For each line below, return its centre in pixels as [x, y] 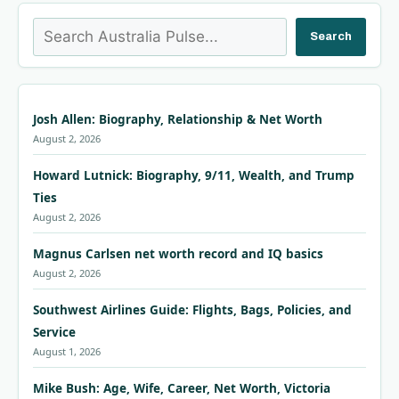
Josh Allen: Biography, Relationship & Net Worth [178, 120]
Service [54, 333]
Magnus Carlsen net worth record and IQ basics [178, 254]
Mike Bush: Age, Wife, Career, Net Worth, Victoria [182, 389]
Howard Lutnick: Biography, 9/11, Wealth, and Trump [194, 176]
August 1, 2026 [67, 352]
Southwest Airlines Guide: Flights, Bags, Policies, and [192, 310]
